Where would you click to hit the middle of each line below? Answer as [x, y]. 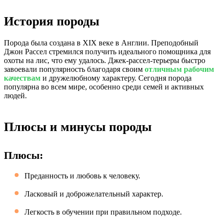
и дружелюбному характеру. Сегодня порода [116, 78]
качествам [22, 78]
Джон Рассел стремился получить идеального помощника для [107, 52]
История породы [52, 21]
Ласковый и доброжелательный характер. [94, 194]
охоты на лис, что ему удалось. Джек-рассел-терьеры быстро [105, 60]
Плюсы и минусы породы [78, 127]
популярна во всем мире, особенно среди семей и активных [104, 87]
